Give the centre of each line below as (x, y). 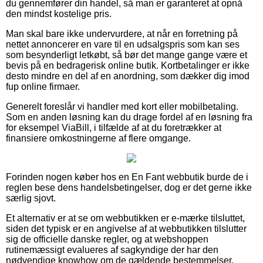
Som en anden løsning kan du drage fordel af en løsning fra (129, 117)
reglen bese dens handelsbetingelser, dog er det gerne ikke (129, 187)
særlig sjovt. (31, 198)
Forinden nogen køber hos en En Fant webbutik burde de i (127, 177)
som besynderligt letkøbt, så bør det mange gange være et (127, 55)
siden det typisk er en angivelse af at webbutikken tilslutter (126, 228)
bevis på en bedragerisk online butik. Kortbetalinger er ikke (128, 65)
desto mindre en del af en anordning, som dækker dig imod (128, 76)
